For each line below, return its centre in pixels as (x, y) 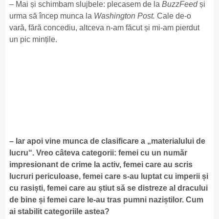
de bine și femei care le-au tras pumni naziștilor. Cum (106, 200)
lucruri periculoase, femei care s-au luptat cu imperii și (109, 176)
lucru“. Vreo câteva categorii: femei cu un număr (98, 153)
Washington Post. (124, 16)
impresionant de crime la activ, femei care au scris (101, 164)
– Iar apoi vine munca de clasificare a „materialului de (107, 141)
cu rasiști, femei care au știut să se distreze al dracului (108, 188)
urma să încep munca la (51, 16)
